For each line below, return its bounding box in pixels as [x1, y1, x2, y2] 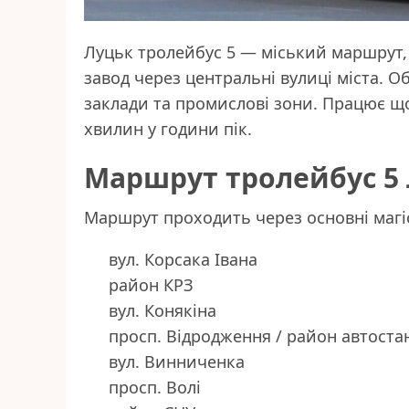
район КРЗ [109, 274, 194, 297]
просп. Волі [109, 376, 201, 399]
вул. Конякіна [109, 299, 216, 322]
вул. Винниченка [109, 351, 245, 373]
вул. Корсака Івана [109, 248, 257, 271]
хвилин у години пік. [84, 118, 252, 141]
